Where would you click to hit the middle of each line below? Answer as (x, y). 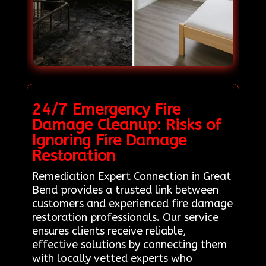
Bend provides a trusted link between (125, 190)
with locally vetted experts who (112, 258)
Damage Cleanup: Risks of (126, 125)
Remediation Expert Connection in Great (131, 176)
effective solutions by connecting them (129, 244)
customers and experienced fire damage (132, 203)
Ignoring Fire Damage (109, 140)
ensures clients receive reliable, (109, 231)
